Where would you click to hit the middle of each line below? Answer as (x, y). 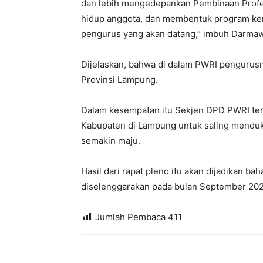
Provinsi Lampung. (119, 80)
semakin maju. (111, 141)
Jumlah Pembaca (130, 217)
